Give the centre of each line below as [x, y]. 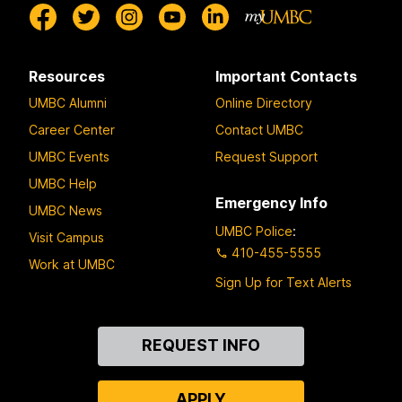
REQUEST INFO [201, 345]
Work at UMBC [72, 264]
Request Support [267, 156]
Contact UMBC [259, 129]
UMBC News [66, 210]
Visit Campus [66, 237]
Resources [67, 77]
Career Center [72, 129]
